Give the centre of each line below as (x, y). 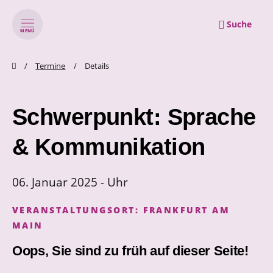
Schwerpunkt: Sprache (134, 117)
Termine (51, 66)
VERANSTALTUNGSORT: (78, 210)
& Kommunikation (109, 147)
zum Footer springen (161, 65)
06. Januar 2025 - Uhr (70, 182)
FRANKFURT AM (186, 210)
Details (97, 66)
